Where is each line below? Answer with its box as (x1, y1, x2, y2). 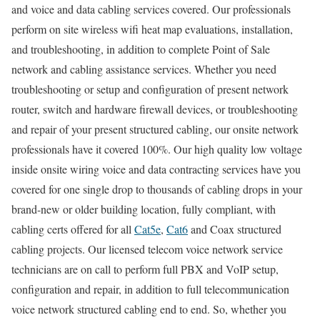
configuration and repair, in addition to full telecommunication (11, 281, 289, 296)
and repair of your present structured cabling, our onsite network (11, 121, 299, 136)
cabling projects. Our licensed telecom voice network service (11, 241, 283, 256)
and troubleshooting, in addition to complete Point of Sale (11, 41, 270, 56)
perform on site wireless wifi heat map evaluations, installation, (11, 21, 293, 36)
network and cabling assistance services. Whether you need (11, 61, 276, 76)
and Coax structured (188, 221, 281, 236)
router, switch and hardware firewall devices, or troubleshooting (11, 101, 298, 116)
